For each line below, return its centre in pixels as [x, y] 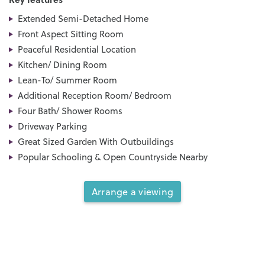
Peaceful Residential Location [77, 49]
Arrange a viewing [132, 191]
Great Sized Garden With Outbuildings [96, 141]
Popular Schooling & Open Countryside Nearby [113, 157]
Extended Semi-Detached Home [83, 18]
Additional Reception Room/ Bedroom [95, 95]
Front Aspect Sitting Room [71, 34]
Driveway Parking [52, 126]
